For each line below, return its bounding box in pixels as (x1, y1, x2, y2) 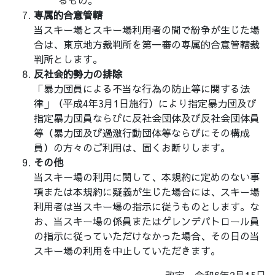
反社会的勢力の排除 (34, 67, 122, 81)
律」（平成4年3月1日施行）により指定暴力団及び (34, 96, 257, 110)
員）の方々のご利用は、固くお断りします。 (34, 141, 230, 155)
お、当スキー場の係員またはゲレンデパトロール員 (34, 214, 260, 228)
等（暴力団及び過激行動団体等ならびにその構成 (34, 126, 250, 140)
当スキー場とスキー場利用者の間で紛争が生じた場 (34, 23, 260, 37)
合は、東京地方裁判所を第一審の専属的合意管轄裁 (34, 37, 260, 52)
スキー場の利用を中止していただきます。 (34, 244, 220, 258)
